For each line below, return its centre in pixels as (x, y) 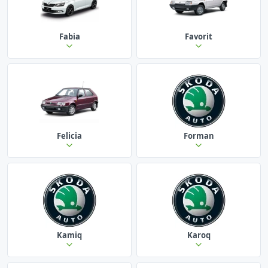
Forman (199, 135)
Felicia (69, 135)
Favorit (199, 36)
